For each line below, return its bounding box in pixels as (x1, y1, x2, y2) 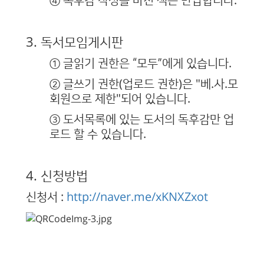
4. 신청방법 (26, 169, 88, 184)
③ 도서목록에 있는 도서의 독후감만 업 (49, 113, 234, 127)
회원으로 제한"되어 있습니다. (49, 93, 190, 106)
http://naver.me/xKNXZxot (67, 191, 208, 204)
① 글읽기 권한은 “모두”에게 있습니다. (49, 57, 232, 71)
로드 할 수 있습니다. (49, 128, 146, 141)
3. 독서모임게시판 (26, 35, 123, 51)
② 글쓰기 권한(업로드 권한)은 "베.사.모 (49, 78, 238, 91)
